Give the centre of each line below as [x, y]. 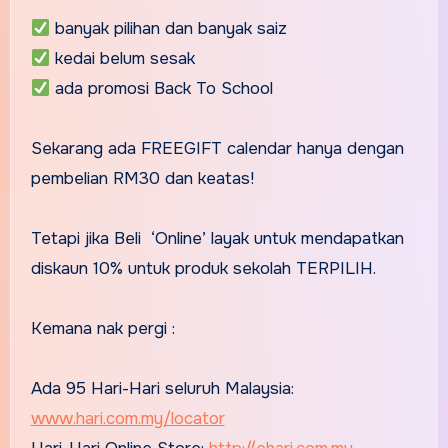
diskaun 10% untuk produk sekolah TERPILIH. [205, 269]
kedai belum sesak [122, 59]
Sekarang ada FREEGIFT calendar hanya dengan [217, 149]
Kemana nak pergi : [102, 329]
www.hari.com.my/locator [127, 419]
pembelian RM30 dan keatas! [142, 179]
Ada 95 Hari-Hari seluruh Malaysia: [162, 389]
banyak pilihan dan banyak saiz [168, 29]
